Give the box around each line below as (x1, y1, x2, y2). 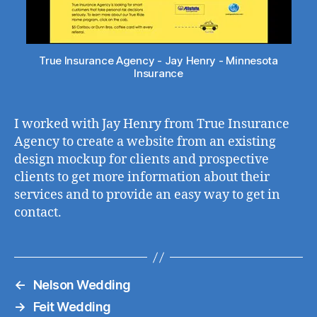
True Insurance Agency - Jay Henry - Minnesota (39, 54, 278, 67)
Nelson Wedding (33, 277, 131, 292)
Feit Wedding (33, 299, 111, 314)
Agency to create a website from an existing (14, 134, 276, 150)
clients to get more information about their (14, 169, 270, 185)
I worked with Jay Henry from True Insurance (14, 116, 289, 132)
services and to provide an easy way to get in (14, 187, 280, 203)
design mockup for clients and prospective (14, 151, 269, 168)
